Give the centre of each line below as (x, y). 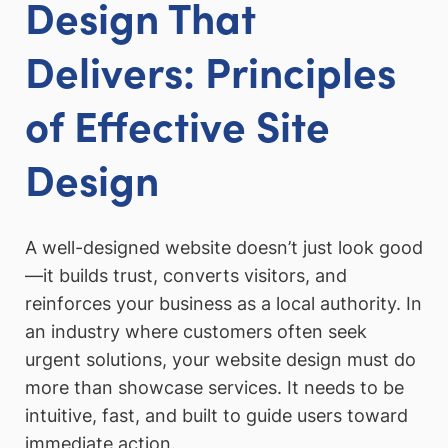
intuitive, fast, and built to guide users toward (216, 416)
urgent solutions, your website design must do (220, 360)
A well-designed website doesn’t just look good (224, 248)
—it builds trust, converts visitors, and (186, 276)
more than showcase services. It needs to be (214, 388)
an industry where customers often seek (196, 332)
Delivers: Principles (210, 69)
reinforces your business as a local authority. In (223, 304)
